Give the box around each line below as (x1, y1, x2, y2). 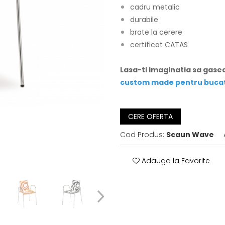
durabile (130, 15, 158, 25)
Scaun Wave (166, 130, 214, 140)
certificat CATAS (130, 40, 188, 50)
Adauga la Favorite (140, 156, 210, 166)
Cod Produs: (120, 130, 164, 140)
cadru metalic (130, 2, 180, 12)
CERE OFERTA (128, 111, 173, 122)
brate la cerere (130, 27, 182, 37)
